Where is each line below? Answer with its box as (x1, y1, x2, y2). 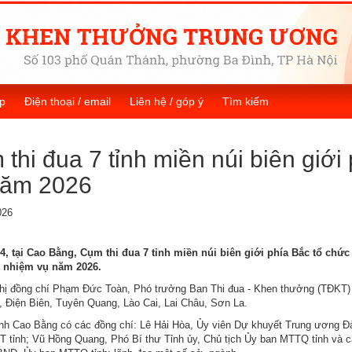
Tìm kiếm (222, 95, 269, 108)
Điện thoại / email (24, 95, 111, 108)
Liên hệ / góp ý (130, 95, 203, 108)
